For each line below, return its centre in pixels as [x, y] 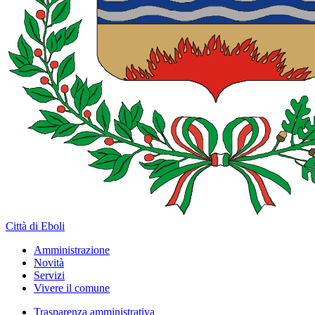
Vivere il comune [72, 288]
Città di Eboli [35, 226]
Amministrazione [72, 250]
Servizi [49, 275]
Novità [49, 263]
